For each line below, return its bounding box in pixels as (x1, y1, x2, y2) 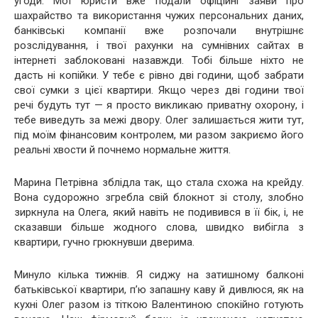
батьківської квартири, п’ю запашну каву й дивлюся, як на (14, 283, 304, 296)
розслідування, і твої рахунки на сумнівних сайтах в (14, 38, 304, 52)
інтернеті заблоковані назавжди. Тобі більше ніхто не (14, 53, 304, 67)
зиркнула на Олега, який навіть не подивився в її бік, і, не (14, 205, 304, 219)
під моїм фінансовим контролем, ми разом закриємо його (14, 128, 304, 141)
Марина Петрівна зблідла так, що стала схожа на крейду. (14, 175, 304, 189)
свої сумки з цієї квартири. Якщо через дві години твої (14, 83, 304, 97)
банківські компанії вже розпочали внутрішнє (14, 23, 304, 37)
